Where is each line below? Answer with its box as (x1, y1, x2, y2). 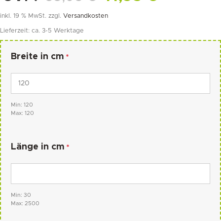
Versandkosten (63, 12, 108, 19)
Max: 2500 (11, 201, 39, 207)
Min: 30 (11, 192, 31, 198)
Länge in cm (11, 143, 65, 152)
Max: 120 (11, 110, 34, 116)
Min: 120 (11, 102, 33, 108)
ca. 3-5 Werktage (32, 28, 84, 35)
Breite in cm (11, 52, 64, 62)
